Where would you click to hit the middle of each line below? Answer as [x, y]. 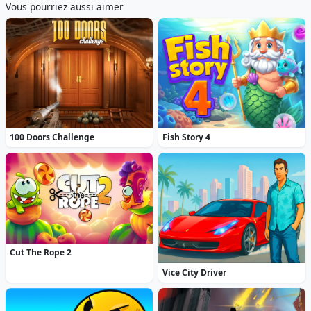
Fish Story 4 [187, 137]
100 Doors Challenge [52, 137]
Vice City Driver [195, 272]
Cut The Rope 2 [41, 253]
